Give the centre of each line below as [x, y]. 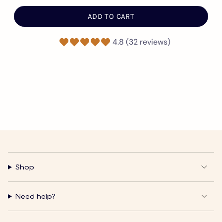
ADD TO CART [111, 17]
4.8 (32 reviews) [141, 42]
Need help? [35, 196]
